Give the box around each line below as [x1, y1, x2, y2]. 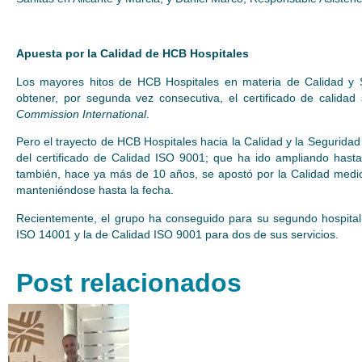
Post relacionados [16, 267, 242, 297]
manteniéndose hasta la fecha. [16, 183, 174, 197]
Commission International [16, 107, 146, 120]
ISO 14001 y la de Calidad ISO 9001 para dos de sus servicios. [16, 227, 339, 241]
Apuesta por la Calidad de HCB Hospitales [16, 47, 249, 61]
